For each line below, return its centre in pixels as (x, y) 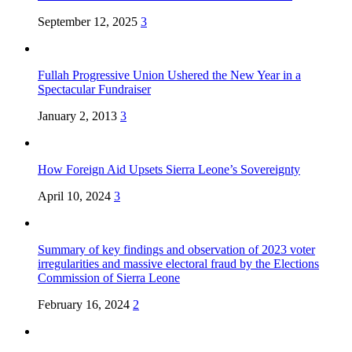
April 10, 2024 (74, 196)
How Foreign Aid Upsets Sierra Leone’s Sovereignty (169, 169)
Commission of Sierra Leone (109, 277)
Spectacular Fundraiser (94, 89)
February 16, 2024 (84, 304)
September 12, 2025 (88, 21)
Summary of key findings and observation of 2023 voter (176, 249)
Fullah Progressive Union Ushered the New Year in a (169, 75)
